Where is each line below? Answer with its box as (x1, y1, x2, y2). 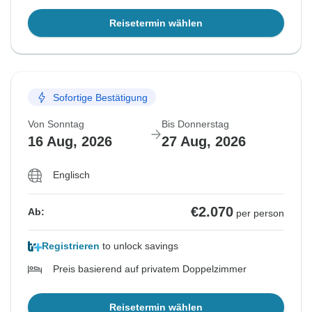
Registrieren (42, 240, 100, 252)
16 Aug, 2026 (28, 134, 112, 150)
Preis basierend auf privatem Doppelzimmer (53, 263, 247, 275)
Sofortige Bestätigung (53, 91, 148, 103)
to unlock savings (100, 240, 178, 252)
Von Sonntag (28, 118, 84, 130)
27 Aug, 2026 (162, 134, 246, 150)
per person (236, 208, 284, 219)
